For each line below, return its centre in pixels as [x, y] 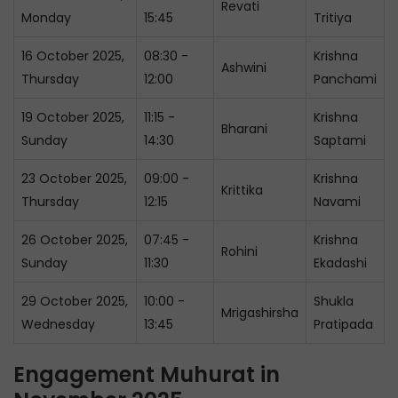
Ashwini [244, 68]
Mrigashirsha [260, 313]
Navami [337, 202]
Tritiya [333, 18]
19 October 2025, [73, 117]
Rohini [239, 251]
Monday [46, 18]
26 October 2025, [75, 240]
